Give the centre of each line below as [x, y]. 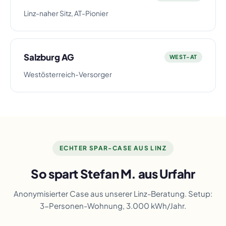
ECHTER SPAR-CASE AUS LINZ [113, 148]
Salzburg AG [49, 57]
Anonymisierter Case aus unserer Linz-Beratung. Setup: [113, 193]
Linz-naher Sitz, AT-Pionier [66, 13]
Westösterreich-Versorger [68, 74]
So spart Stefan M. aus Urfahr [113, 173]
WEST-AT [183, 57]
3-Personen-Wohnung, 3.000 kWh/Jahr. [113, 205]
